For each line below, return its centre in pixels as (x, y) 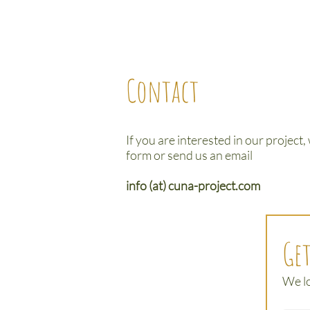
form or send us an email (191, 155)
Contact (162, 90)
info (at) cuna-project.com (193, 185)
